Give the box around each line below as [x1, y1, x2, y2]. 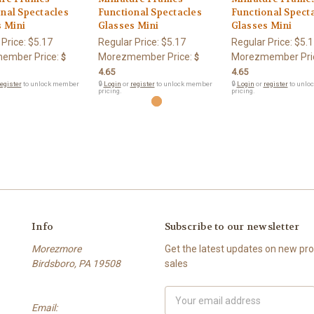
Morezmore [32, 243, 81, 254]
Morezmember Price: [97, 50, 192, 62]
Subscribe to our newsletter [164, 219, 300, 233]
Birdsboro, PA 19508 [32, 257, 121, 269]
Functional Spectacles [97, 6, 202, 18]
